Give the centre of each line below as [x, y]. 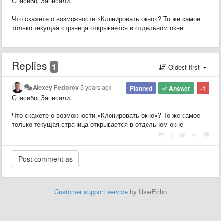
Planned [141, 88]
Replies [31, 65]
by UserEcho [147, 191]
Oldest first [184, 67]
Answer [179, 88]
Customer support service [91, 191]
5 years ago [96, 87]
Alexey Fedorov [56, 87]
